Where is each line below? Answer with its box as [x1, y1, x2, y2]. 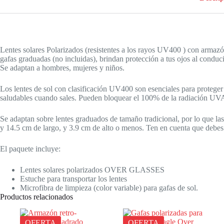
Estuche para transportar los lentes [20, 174, 127, 183]
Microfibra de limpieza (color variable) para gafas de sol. [20, 183, 198, 192]
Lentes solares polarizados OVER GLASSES [20, 165, 164, 174]
